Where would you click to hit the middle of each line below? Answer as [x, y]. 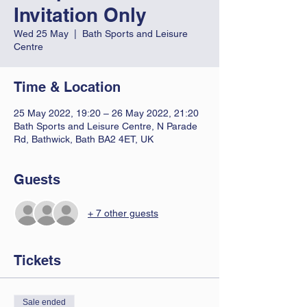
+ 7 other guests [123, 213]
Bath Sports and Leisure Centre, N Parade [106, 126]
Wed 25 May [41, 34]
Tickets [37, 260]
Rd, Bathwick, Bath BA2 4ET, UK [84, 139]
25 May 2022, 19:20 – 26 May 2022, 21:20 [106, 113]
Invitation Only [80, 15]
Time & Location [67, 87]
